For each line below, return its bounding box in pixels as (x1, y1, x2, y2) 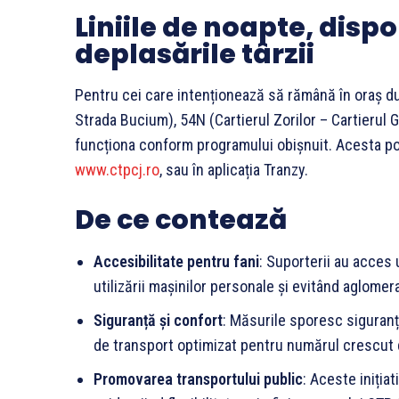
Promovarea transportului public (94, 370, 303, 389)
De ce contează (75, 201, 287, 240)
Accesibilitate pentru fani (94, 252, 259, 272)
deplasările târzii (75, 36, 314, 74)
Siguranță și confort (94, 311, 223, 330)
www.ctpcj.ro (75, 160, 159, 180)
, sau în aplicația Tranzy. (159, 160, 308, 180)
